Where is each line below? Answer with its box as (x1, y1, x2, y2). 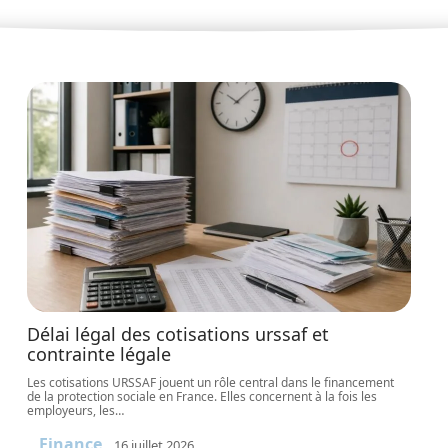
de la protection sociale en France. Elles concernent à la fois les (27, 388, 378, 405)
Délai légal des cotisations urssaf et (27, 322, 330, 346)
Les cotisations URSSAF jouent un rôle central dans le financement (27, 374, 395, 391)
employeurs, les (27, 402, 116, 419)
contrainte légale (27, 342, 172, 366)
